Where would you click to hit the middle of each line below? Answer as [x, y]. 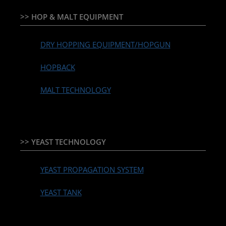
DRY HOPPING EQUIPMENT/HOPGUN [105, 45]
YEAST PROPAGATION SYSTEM [92, 170]
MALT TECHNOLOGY [75, 90]
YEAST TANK [61, 192]
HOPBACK [58, 67]
